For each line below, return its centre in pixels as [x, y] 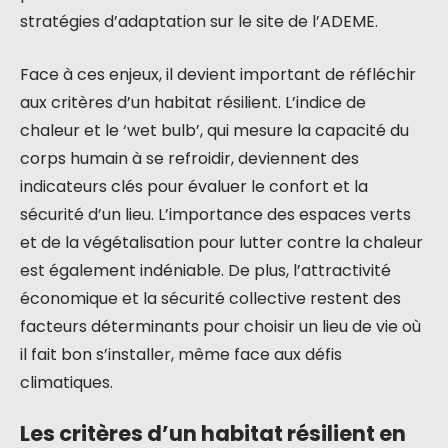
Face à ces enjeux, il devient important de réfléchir [218, 74]
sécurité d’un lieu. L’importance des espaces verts [215, 214]
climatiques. [66, 382]
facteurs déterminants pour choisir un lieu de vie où [220, 326]
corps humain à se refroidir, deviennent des [189, 158]
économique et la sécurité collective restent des [210, 298]
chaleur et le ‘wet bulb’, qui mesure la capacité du [214, 130]
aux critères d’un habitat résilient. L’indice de [193, 102]
